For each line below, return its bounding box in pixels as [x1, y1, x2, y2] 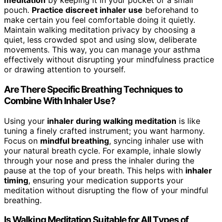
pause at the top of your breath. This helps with [4, 165, 185, 175]
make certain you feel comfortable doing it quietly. [4, 15, 195, 25]
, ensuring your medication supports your [28, 175, 183, 185]
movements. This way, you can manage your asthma [4, 45, 200, 55]
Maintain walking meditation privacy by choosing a [4, 25, 195, 35]
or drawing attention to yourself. [4, 64, 125, 75]
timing [4, 175, 28, 185]
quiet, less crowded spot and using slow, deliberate [4, 35, 197, 45]
